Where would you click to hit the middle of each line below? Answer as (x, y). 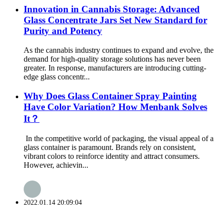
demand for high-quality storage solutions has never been (112, 59)
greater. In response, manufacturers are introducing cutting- (115, 68)
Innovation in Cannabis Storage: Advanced (112, 9)
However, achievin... (56, 165)
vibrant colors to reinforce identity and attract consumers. (112, 156)
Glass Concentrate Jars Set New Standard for (115, 20)
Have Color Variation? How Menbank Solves (115, 107)
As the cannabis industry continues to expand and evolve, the (119, 50)
